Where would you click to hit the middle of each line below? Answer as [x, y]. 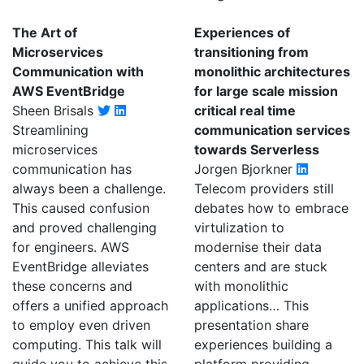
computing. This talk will [87, 344]
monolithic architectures [272, 71]
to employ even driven [81, 325]
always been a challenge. [89, 188]
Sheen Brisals [55, 110]
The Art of [45, 32]
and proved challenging [84, 227]
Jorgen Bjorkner [245, 169]
